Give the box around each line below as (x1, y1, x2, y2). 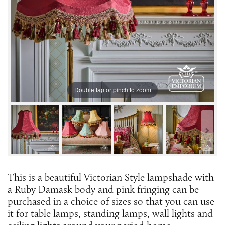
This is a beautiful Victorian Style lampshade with (8, 171, 214, 183)
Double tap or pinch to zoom (74, 85, 151, 94)
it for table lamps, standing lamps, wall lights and (8, 207, 213, 219)
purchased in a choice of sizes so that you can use (8, 195, 214, 207)
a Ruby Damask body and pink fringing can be (8, 183, 199, 195)
